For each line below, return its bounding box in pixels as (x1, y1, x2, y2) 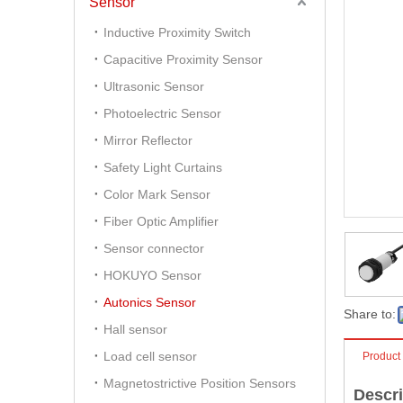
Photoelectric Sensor (103, 106, 221, 121)
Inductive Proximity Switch (103, 25, 251, 40)
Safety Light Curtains (103, 160, 222, 175)
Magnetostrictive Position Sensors (103, 376, 296, 390)
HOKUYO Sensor (103, 268, 201, 282)
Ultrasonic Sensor (103, 79, 204, 94)
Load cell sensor (103, 349, 197, 363)
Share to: (344, 307, 396, 321)
